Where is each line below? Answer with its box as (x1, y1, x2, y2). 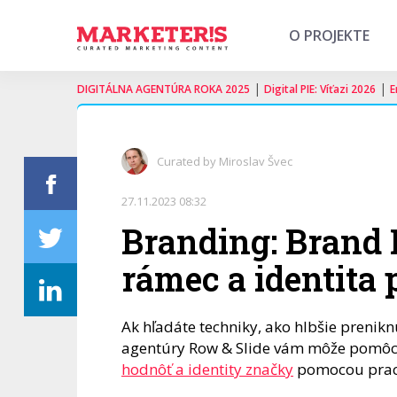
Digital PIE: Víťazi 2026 (264, 82, 376, 97)
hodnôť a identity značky (121, 359, 293, 379)
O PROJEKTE (289, 26, 370, 45)
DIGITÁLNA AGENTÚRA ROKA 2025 (77, 82, 250, 97)
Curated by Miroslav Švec (157, 153, 292, 169)
